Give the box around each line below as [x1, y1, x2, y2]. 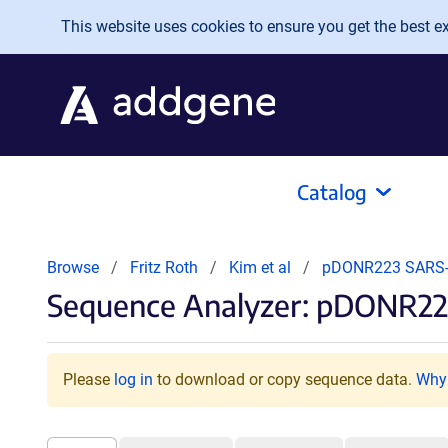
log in [114, 370, 153, 389]
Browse [47, 258, 99, 277]
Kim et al [229, 258, 295, 277]
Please [63, 370, 114, 389]
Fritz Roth [130, 258, 198, 277]
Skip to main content [16, 11, 179, 32]
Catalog [297, 179, 367, 204]
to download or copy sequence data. [153, 370, 416, 389]
